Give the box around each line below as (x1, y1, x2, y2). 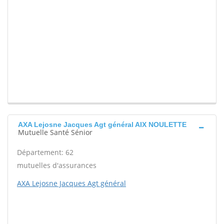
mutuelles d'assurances (17, 160, 96, 170)
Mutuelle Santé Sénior (18, 127, 92, 137)
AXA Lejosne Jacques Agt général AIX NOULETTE (18, 120, 186, 129)
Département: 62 (17, 147, 73, 157)
